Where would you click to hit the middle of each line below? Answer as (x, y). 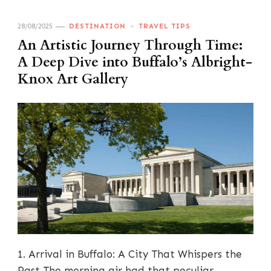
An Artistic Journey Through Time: (130, 46)
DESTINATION (97, 26)
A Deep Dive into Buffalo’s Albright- (135, 63)
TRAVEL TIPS (165, 26)
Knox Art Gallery (73, 80)
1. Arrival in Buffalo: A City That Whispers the (130, 254)
